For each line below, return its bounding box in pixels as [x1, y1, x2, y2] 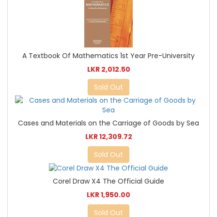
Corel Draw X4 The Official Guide [53, 176, 164, 186]
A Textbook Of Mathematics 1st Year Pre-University [22, 51, 195, 61]
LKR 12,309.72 [85, 132, 132, 142]
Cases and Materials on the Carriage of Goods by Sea [18, 118, 199, 128]
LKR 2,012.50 [87, 64, 130, 75]
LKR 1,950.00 [87, 190, 130, 200]
